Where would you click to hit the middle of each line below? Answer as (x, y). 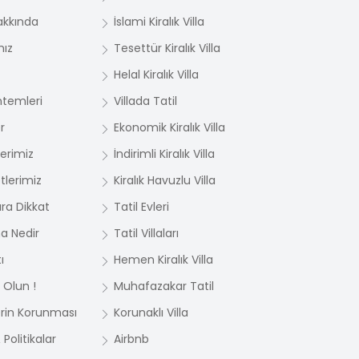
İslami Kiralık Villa (159, 22)
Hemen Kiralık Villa (163, 260)
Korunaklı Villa (151, 313)
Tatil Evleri (141, 207)
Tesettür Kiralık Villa (167, 48)
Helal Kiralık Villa (156, 75)
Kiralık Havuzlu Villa (165, 180)
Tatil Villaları (146, 233)
